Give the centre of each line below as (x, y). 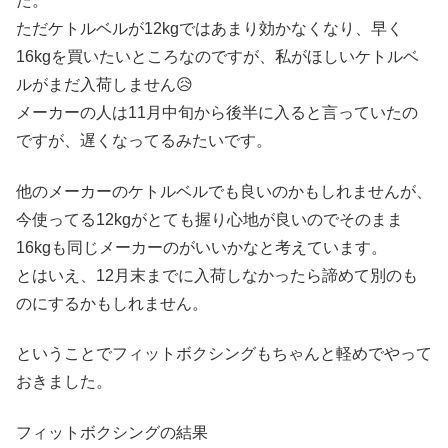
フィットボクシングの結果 (112, 432)
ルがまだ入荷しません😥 (104, 85)
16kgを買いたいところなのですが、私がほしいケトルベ (217, 57)
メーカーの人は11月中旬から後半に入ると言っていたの (217, 113)
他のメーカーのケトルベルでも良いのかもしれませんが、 (224, 191)
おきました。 (64, 382)
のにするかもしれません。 (112, 303)
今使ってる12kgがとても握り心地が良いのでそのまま (209, 219)
